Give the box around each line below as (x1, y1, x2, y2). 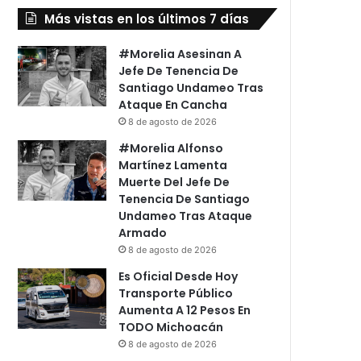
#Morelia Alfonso (118, 139, 224, 156)
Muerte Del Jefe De (118, 173, 230, 190)
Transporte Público (118, 284, 234, 301)
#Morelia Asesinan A (118, 45, 243, 62)
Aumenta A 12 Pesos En (118, 301, 251, 318)
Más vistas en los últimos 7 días (44, 10, 250, 27)
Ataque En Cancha (118, 96, 228, 113)
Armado (118, 224, 168, 241)
